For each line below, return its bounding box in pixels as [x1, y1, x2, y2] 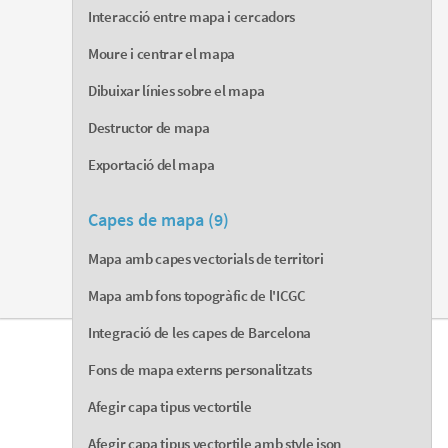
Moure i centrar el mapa [88, 44, 236, 64]
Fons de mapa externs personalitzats [88, 360, 312, 380]
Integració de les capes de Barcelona [88, 323, 312, 343]
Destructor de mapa [88, 118, 210, 138]
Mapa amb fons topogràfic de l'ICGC [88, 286, 306, 306]
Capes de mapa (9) [88, 209, 229, 232]
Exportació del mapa [88, 155, 215, 175]
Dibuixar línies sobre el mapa [88, 81, 265, 101]
